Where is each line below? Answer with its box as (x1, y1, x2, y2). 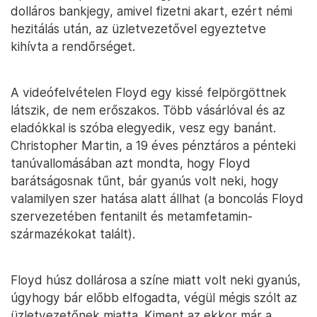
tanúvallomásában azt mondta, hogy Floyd (11, 156, 250, 171)
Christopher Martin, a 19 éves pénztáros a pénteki (11, 138, 296, 153)
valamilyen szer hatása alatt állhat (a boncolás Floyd (11, 191, 304, 206)
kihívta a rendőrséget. (11, 39, 135, 54)
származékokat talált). (11, 226, 135, 241)
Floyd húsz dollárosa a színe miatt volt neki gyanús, (11, 272, 301, 287)
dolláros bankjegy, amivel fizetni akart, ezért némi (11, 4, 292, 18)
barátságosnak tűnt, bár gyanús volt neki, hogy (11, 173, 279, 188)
